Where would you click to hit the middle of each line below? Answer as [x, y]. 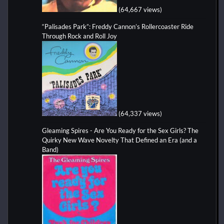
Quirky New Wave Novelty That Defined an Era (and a [119, 140]
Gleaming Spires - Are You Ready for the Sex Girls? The [120, 130]
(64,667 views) [140, 9]
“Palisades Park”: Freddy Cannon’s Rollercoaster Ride [118, 26]
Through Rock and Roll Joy [79, 36]
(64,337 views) [140, 113]
